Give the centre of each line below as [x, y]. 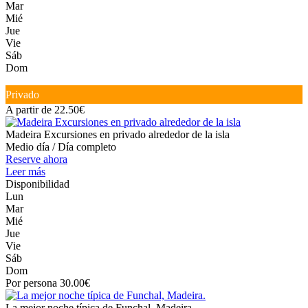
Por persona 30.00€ [48, 283]
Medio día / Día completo [61, 147]
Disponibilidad [37, 184]
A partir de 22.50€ [45, 110]
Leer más [25, 172]
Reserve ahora [36, 159]
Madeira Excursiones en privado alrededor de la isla [118, 135]
